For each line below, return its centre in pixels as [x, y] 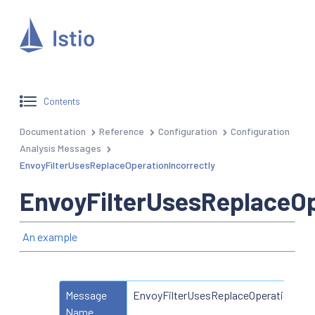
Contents [62, 101]
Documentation [53, 131]
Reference [122, 131]
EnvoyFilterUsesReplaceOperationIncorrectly [117, 165]
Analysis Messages [60, 148]
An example [50, 236]
